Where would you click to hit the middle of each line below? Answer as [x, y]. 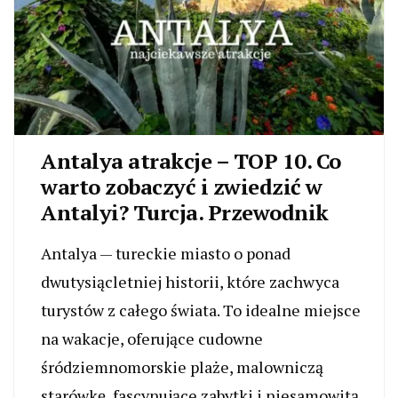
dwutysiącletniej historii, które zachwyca [190, 281]
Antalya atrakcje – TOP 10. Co [191, 160]
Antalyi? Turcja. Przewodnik [185, 212]
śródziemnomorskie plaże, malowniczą [182, 366]
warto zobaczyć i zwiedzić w [182, 186]
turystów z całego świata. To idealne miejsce [201, 310]
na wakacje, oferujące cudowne [152, 338]
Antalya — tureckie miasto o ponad [166, 253]
